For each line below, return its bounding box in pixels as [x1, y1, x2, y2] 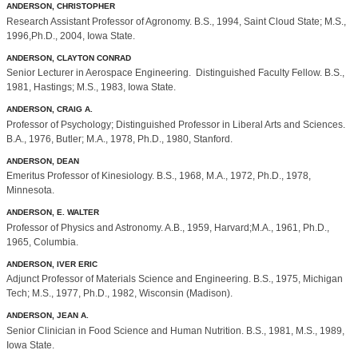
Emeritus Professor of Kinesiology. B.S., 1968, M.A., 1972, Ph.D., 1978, [6, 170, 311, 182]
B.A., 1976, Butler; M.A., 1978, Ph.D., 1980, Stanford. [6, 133, 233, 145]
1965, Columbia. [6, 236, 78, 248]
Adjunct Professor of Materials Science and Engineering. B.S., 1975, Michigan [6, 273, 343, 285]
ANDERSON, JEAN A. [6, 311, 89, 320]
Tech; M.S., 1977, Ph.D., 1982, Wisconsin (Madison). [6, 288, 233, 300]
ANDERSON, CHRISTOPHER [6, 2, 115, 11]
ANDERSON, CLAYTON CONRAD [6, 53, 131, 62]
